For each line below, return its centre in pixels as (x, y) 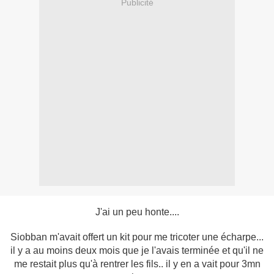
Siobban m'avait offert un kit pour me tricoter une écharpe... (137, 237)
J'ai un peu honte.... (137, 212)
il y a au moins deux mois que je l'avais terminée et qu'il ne (137, 251)
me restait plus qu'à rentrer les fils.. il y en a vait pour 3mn (137, 264)
